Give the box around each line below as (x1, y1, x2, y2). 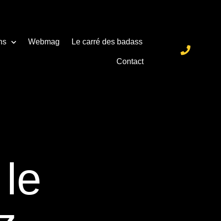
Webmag (28, 37, 60, 46)
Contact (116, 57, 144, 66)
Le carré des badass (72, 37, 143, 46)
